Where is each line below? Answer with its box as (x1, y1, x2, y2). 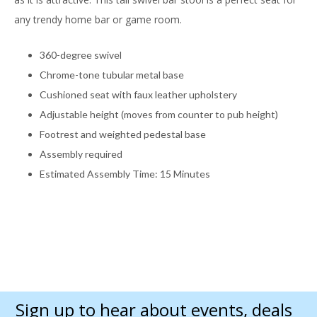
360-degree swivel (40, 49, 122, 62)
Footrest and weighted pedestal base (40, 128, 206, 141)
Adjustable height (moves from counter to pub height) (40, 108, 278, 121)
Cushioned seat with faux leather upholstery (40, 88, 237, 101)
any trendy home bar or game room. (14, 13, 182, 27)
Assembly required (40, 148, 122, 161)
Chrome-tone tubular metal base (40, 69, 184, 81)
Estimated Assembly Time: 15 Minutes (40, 168, 210, 180)
